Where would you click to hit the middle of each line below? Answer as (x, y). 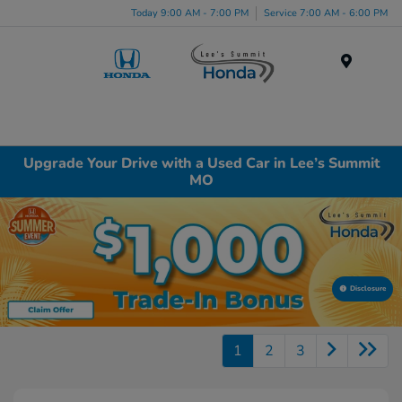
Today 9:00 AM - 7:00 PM (190, 13)
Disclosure (368, 288)
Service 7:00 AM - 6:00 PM (326, 13)
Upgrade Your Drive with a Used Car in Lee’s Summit (201, 163)
